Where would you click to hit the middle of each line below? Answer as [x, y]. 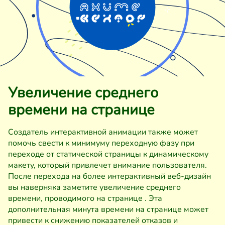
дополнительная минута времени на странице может [108, 209]
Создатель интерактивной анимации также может [103, 132]
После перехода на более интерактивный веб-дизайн [109, 176]
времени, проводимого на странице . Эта [85, 198]
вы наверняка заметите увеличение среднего [94, 187]
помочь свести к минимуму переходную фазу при [101, 143]
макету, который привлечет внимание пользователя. [107, 165]
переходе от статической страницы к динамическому [108, 154]
